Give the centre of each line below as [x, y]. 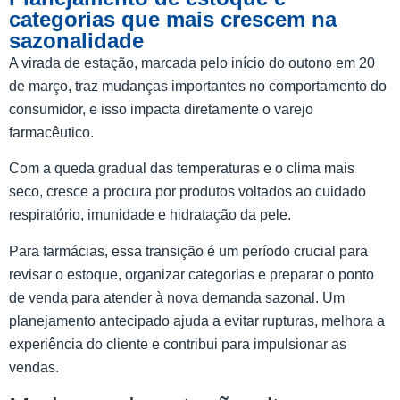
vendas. [34, 367]
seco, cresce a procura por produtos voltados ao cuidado [187, 192]
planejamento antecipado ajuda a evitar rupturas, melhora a [197, 321]
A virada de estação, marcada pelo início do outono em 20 [192, 63]
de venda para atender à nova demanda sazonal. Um [177, 297]
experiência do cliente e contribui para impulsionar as [178, 344]
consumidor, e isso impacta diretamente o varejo [161, 109]
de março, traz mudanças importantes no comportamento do [198, 86]
